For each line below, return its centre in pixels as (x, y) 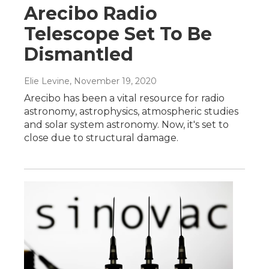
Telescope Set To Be (118, 34)
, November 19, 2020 (113, 81)
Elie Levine (47, 81)
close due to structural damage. (101, 138)
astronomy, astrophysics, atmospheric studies (131, 111)
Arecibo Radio (91, 13)
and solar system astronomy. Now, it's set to (126, 124)
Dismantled (79, 54)
